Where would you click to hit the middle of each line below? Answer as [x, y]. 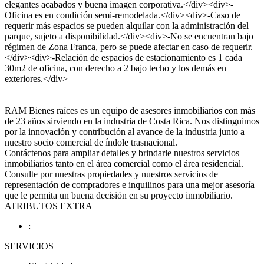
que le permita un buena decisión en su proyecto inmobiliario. [119, 195]
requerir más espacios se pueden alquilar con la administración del [127, 26]
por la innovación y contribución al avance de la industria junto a [125, 132]
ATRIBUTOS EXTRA [49, 206]
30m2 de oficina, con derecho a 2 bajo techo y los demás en [115, 68]
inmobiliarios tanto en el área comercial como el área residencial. [124, 164]
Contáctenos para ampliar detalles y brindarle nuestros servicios [122, 153]
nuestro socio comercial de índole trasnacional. [91, 142]
